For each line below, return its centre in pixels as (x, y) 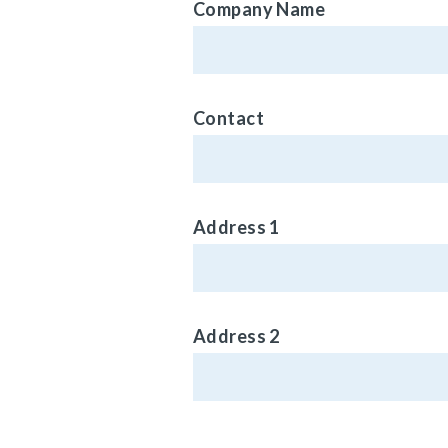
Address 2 (236, 335)
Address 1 (236, 226)
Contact (228, 117)
